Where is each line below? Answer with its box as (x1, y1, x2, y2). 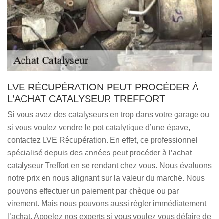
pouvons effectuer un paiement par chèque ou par (7, 187, 179, 195)
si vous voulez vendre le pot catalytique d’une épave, (7, 123, 190, 131)
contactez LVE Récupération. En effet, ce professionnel (7, 136, 197, 144)
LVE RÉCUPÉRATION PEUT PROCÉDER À (7, 82, 198, 92)
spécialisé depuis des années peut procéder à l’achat (7, 149, 192, 157)
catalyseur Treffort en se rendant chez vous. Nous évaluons (7, 161, 212, 170)
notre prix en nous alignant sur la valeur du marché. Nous (7, 174, 205, 182)
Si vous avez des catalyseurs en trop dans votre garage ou (7, 110, 209, 119)
